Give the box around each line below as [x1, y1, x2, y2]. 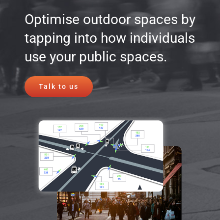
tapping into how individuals [25, 30, 195, 46]
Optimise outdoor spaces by [25, 11, 195, 27]
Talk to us [39, 82, 79, 90]
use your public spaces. [25, 49, 167, 65]
